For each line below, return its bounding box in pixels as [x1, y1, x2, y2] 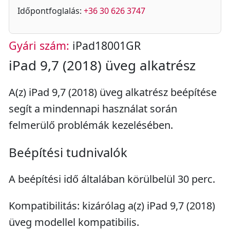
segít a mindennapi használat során [9, 102, 177, 116]
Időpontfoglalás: [17, 5, 84, 16]
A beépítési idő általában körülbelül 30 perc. [9, 172, 215, 186]
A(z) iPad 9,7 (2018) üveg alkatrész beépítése [9, 85, 217, 99]
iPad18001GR [69, 38, 141, 53]
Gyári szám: [9, 38, 69, 53]
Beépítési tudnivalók [9, 144, 127, 161]
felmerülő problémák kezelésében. [9, 118, 173, 132]
